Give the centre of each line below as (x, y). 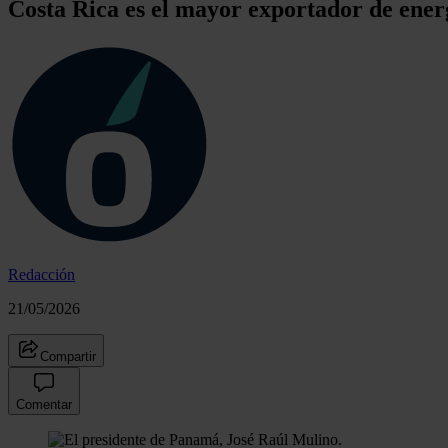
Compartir (68, 356)
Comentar (44, 404)
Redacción (41, 274)
